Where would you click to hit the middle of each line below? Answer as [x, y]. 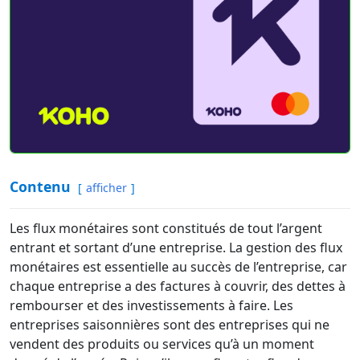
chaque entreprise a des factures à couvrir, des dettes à [178, 286]
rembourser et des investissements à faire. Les [151, 305]
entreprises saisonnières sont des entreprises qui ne [170, 325]
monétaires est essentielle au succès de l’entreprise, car [178, 267]
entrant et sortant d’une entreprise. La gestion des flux [176, 247]
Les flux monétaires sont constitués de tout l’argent [166, 228]
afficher [106, 188]
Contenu [40, 186]
